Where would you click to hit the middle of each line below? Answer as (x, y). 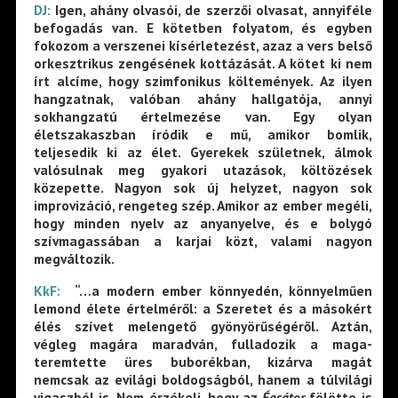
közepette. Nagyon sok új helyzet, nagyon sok (203, 188)
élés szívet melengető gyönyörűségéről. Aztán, (203, 326)
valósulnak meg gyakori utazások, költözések (203, 170)
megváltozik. (74, 259)
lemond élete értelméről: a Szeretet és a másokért (203, 309)
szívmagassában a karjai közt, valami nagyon (203, 241)
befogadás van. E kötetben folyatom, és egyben (203, 28)
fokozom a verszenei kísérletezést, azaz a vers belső (203, 46)
